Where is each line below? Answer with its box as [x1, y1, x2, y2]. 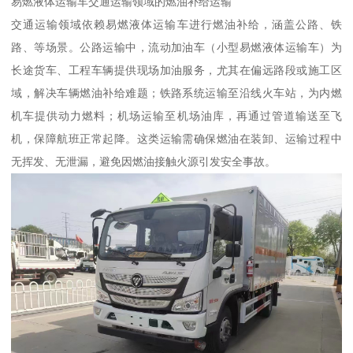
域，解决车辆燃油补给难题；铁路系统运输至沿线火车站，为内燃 [11, 86, 342, 99]
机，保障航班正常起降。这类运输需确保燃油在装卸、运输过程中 [11, 132, 342, 145]
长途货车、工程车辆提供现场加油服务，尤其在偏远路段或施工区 [11, 63, 342, 76]
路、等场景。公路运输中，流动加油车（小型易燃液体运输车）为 [11, 40, 342, 54]
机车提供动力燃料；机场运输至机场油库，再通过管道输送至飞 [11, 109, 342, 122]
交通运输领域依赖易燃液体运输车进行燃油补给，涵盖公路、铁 [11, 17, 342, 31]
